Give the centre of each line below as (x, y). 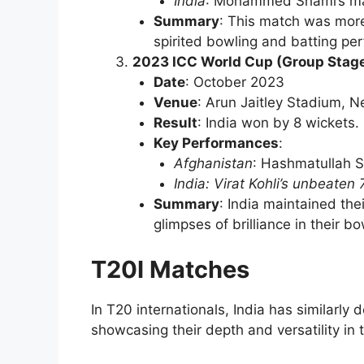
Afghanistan (213, 164)
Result (175, 123)
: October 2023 (234, 82)
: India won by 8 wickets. (278, 123)
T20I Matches (170, 269)
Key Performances (216, 143)
